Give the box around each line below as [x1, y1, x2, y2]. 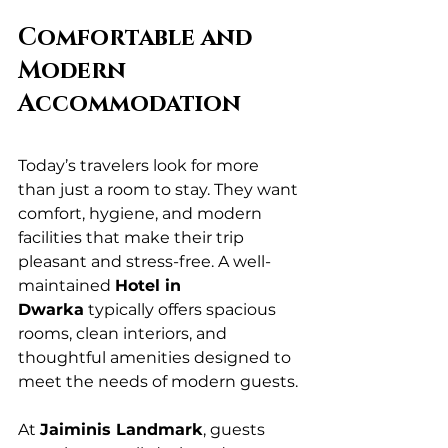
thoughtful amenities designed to [18, 348, 295, 367]
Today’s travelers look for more [18, 156, 263, 175]
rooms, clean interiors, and [18, 324, 231, 343]
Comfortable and [18, 22, 258, 54]
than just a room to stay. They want [18, 180, 302, 199]
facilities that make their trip [18, 228, 248, 247]
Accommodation [18, 88, 241, 120]
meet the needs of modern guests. [18, 372, 298, 391]
